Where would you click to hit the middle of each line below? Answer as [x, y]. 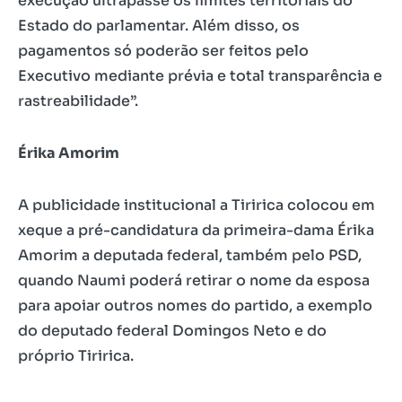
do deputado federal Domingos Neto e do [172, 330]
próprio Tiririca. [76, 355]
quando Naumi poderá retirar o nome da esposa [194, 280]
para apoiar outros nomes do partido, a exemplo [195, 305]
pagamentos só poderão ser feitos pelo [163, 50]
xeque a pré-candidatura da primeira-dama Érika [196, 230]
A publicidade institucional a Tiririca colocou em [197, 205]
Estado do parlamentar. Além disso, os [159, 25]
